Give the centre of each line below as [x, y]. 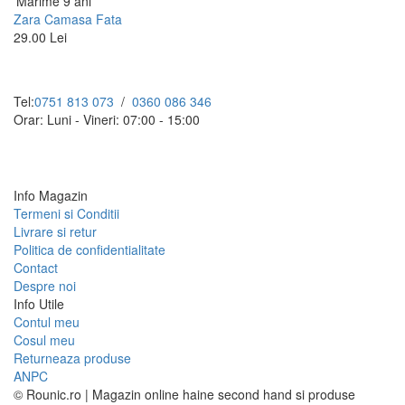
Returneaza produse [72, 358]
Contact [36, 268]
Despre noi [45, 286]
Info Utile [39, 304]
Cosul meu [44, 340]
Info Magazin [51, 196]
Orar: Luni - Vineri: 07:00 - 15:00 [107, 120]
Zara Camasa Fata [68, 19]
